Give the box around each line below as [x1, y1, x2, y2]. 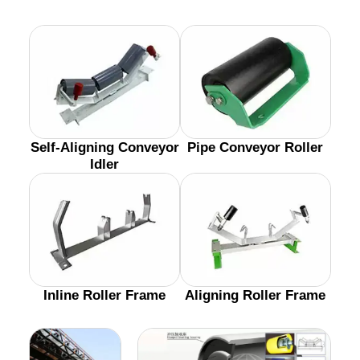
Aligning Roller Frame [185, 287, 326, 303]
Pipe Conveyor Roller [187, 139, 324, 155]
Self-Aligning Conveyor [30, 139, 179, 155]
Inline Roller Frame [43, 287, 166, 303]
